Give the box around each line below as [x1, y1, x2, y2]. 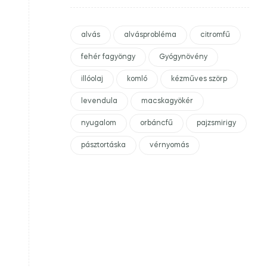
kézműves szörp [171, 76, 227, 83]
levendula [81, 98, 117, 105]
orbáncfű [140, 120, 173, 127]
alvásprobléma [124, 32, 176, 39]
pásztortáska [81, 142, 126, 149]
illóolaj [81, 76, 103, 83]
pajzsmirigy [197, 120, 236, 127]
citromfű [200, 32, 230, 39]
